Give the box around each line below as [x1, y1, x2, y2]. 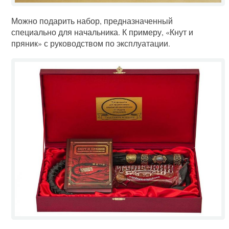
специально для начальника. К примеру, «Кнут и [11, 26, 194, 37]
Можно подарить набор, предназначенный [11, 15, 173, 26]
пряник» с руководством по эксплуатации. [11, 37, 171, 49]
